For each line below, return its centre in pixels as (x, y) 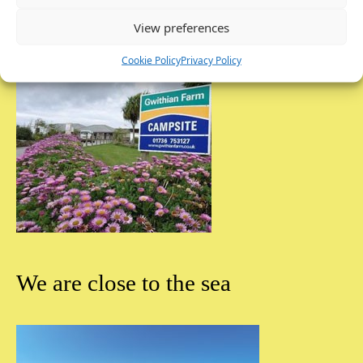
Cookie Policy (151, 60)
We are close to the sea (124, 283)
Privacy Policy (211, 60)
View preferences (181, 27)
